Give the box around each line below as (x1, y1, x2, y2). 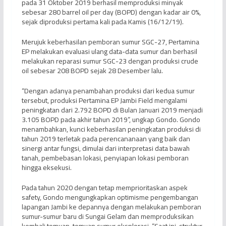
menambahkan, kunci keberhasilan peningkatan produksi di (21, 122, 201, 136)
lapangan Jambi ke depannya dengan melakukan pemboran (21, 200, 201, 213)
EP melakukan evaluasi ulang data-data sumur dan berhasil (21, 44, 197, 58)
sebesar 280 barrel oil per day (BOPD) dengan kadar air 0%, (21, 5, 201, 19)
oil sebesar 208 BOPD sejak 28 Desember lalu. (21, 64, 163, 77)
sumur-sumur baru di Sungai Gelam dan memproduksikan (21, 209, 194, 223)
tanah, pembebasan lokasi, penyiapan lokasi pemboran (21, 151, 189, 164)
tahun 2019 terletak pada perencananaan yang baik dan (21, 132, 190, 145)
